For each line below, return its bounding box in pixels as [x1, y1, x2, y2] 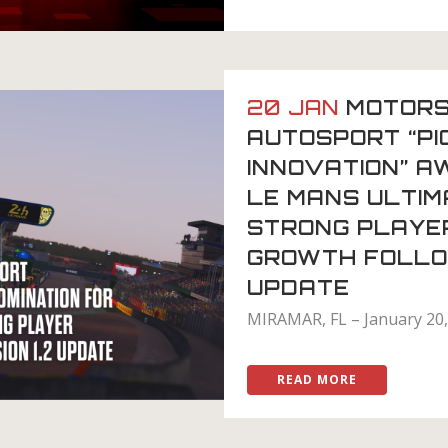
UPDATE [247, 275, 350, 301]
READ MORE [277, 371, 357, 389]
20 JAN [247, 95, 339, 121]
